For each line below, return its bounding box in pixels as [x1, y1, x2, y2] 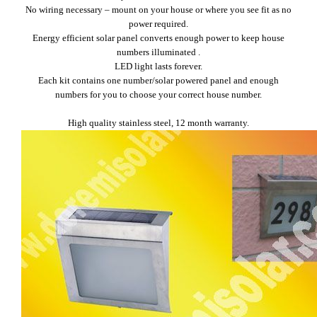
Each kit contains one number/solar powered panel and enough [38, 75, 279, 86]
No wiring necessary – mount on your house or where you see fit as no [25, 4, 292, 15]
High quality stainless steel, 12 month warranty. [68, 117, 249, 128]
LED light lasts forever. [115, 61, 202, 71]
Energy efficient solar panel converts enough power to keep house [33, 33, 284, 43]
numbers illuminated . [117, 47, 200, 57]
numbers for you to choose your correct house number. [55, 89, 262, 100]
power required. [129, 18, 188, 29]
